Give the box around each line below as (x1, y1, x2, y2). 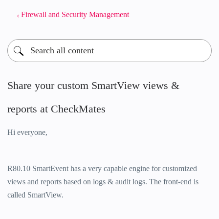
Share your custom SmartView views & (7, 79, 179, 91)
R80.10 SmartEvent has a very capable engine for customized (7, 164, 197, 173)
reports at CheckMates (7, 103, 106, 115)
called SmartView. (7, 191, 64, 199)
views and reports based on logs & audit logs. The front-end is (7, 177, 198, 186)
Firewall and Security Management (21, 10, 129, 19)
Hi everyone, (7, 128, 47, 136)
